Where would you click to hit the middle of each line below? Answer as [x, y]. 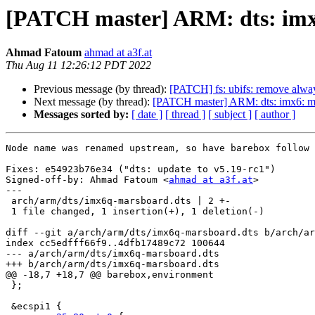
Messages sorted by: [81, 115]
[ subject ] [230, 115]
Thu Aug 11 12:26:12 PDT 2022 [78, 65]
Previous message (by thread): [102, 89]
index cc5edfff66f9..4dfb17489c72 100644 [115, 243]
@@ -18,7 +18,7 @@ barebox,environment [110, 275]
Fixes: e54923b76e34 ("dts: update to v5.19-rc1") [141, 169]
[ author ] [275, 115]
